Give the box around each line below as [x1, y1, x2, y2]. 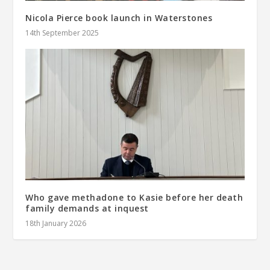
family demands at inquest [25, 202, 149, 214]
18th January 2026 [25, 218, 87, 228]
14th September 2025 [25, 27, 99, 38]
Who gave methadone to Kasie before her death [25, 191, 243, 203]
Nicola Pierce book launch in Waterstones [25, 11, 213, 24]
